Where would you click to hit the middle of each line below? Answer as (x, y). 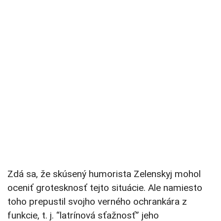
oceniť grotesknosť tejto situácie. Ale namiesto (105, 188)
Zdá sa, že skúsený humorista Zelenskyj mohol (104, 174)
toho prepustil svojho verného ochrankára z (97, 202)
